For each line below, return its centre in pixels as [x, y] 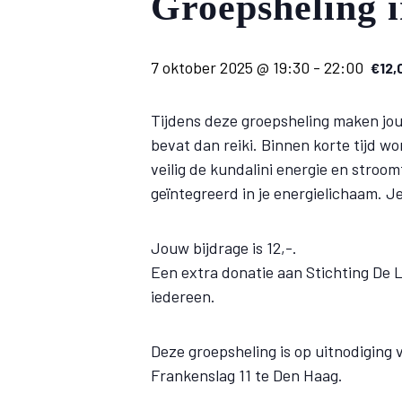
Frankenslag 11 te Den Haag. [247, 375]
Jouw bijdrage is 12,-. [224, 248]
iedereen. [183, 296]
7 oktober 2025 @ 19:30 [230, 67]
